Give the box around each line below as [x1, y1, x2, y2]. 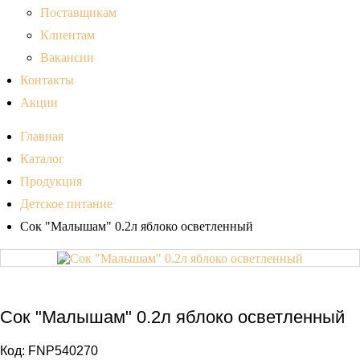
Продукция [20, 174, 82, 189]
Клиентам [40, 28, 95, 43]
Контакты [20, 73, 74, 88]
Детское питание [20, 197, 112, 211]
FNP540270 [28, 343, 98, 358]
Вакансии [40, 51, 94, 65]
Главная [20, 129, 63, 144]
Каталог [20, 152, 64, 166]
